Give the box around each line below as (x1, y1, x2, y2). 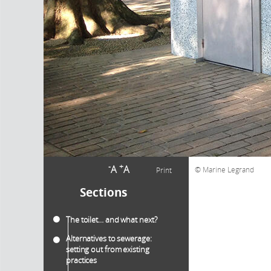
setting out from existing (66, 244, 149, 255)
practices (66, 255, 97, 266)
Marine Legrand (201, 165, 254, 174)
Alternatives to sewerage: (66, 233, 152, 244)
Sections (80, 184, 127, 200)
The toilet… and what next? (66, 214, 157, 225)
